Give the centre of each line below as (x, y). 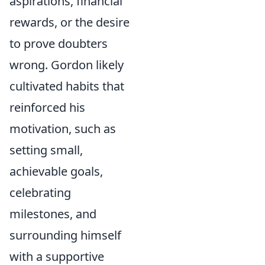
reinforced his (47, 107)
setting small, (46, 150)
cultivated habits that (67, 86)
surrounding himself (65, 235)
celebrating (40, 193)
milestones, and (53, 214)
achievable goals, (56, 171)
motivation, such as (63, 129)
